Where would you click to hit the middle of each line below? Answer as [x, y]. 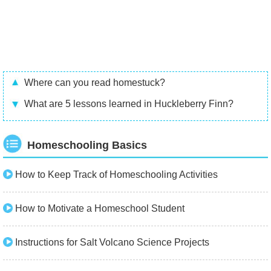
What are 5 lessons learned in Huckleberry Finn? [129, 104]
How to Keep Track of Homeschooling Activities [116, 175]
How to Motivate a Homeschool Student [100, 208]
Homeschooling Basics [87, 145]
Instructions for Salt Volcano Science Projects [112, 242]
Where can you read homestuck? [95, 83]
